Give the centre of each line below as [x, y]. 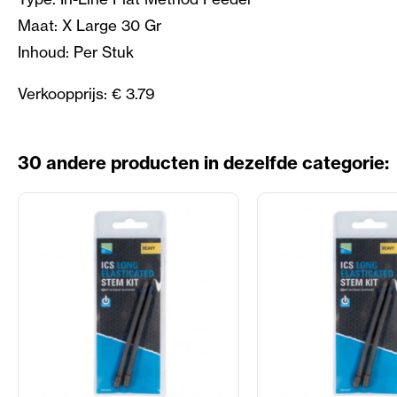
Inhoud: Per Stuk [76, 52]
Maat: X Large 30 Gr [90, 26]
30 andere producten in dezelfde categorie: [203, 163]
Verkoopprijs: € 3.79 [86, 94]
